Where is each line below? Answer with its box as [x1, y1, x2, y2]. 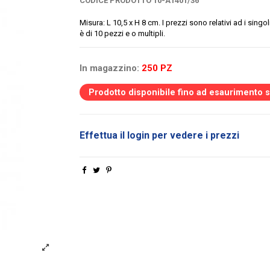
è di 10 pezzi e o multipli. [79, 29, 165, 39]
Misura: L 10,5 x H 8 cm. [79, 18, 162, 28]
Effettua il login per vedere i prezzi [79, 130, 239, 142]
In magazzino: [79, 63, 139, 74]
